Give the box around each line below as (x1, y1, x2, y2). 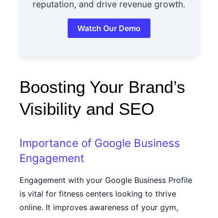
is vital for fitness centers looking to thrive (19, 189, 176, 199)
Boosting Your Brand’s (19, 77, 185, 96)
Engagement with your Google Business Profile (19, 175, 192, 185)
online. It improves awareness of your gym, (19, 202, 178, 212)
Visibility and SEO (19, 99, 154, 118)
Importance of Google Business (19, 136, 180, 149)
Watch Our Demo (77, 23, 141, 33)
